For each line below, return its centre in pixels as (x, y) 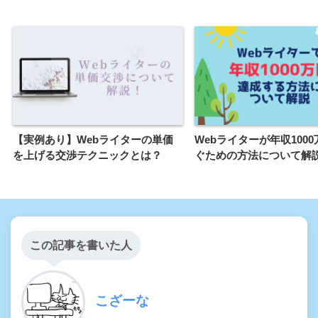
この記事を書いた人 (81, 245)
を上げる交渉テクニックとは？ (87, 155)
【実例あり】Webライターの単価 (93, 139)
